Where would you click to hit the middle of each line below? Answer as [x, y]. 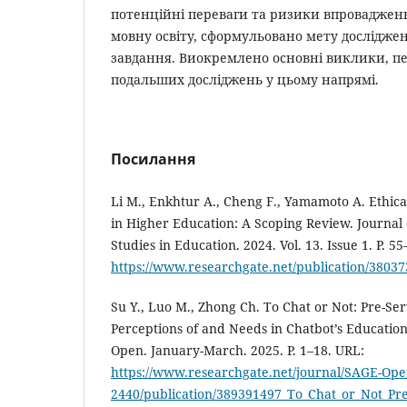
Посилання [153, 159]
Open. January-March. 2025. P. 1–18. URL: [238, 351]
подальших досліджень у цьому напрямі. [245, 80]
